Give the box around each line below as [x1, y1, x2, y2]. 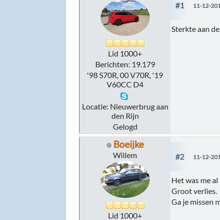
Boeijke [113, 138, 144, 150]
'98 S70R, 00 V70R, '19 [87, 70, 164, 80]
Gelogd [112, 122, 137, 132]
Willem [113, 150, 137, 160]
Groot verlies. [171, 186, 218, 196]
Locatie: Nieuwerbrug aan [82, 102, 168, 111]
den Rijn [111, 111, 139, 121]
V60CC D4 [107, 80, 144, 89]
